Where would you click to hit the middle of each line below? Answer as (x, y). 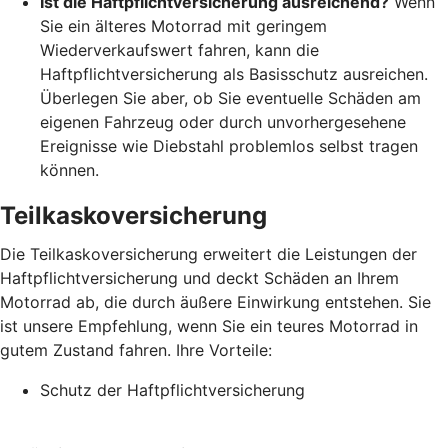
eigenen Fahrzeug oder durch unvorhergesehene (223, 121)
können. (69, 169)
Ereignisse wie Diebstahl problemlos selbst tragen (229, 145)
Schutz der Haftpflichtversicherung (172, 389)
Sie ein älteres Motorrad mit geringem (183, 25)
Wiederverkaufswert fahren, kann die (179, 49)
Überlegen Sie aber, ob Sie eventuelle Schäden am (230, 97)
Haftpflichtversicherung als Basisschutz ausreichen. (234, 73)
